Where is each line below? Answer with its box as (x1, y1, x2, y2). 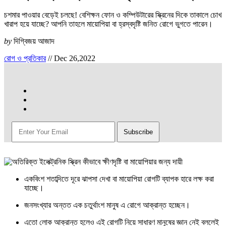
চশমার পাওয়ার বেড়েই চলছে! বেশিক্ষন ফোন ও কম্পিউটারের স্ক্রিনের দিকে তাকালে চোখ (4, 11, 221, 20)
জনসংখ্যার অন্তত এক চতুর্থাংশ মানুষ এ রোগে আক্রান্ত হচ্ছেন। (24, 201, 190, 210)
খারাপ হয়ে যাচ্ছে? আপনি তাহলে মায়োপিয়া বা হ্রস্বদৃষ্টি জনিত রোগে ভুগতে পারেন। (4, 20, 213, 29)
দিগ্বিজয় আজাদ (14, 37, 54, 46)
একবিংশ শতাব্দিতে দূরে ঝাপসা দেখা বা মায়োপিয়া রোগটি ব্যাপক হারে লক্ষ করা (24, 175, 214, 184)
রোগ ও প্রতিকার (4, 54, 46, 63)
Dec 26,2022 (54, 54, 95, 63)
